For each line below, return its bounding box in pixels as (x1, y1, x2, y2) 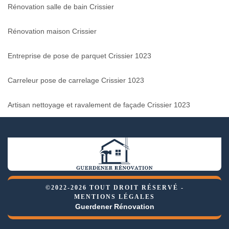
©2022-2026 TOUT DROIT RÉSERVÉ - (45, 184, 184, 191)
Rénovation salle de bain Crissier (8, 2, 114, 11)
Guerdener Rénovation (75, 202, 154, 211)
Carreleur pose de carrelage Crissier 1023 (8, 76, 144, 84)
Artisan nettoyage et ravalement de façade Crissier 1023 (8, 100, 190, 109)
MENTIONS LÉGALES (74, 193, 155, 200)
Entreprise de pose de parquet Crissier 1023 (8, 51, 151, 60)
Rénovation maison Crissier (8, 27, 97, 35)
